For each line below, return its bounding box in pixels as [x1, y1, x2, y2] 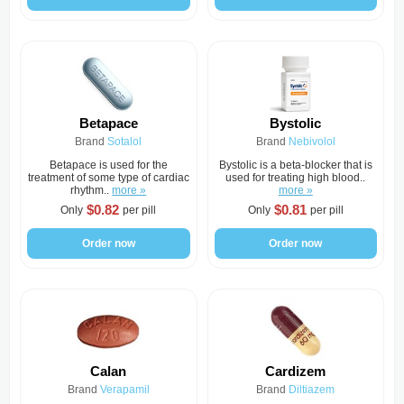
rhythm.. [70, 184, 113, 197]
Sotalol [107, 135, 142, 148]
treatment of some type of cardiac [27, 171, 189, 184]
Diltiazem [289, 383, 335, 396]
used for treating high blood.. [225, 171, 366, 184]
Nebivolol [288, 135, 335, 148]
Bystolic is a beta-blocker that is [218, 159, 372, 171]
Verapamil [99, 383, 150, 396]
